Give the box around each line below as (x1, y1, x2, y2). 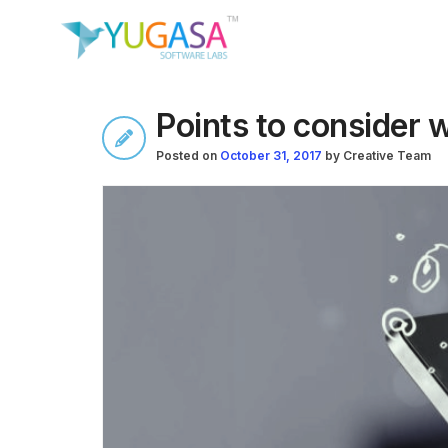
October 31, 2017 (220, 148, 325, 163)
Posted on (156, 148, 217, 163)
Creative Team (343, 148, 431, 163)
